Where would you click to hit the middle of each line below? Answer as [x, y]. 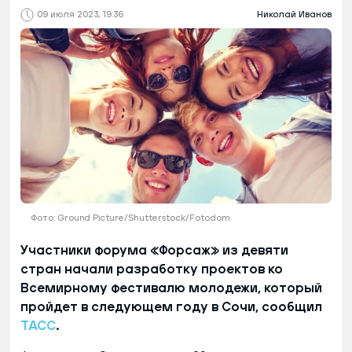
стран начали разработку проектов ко [152, 269]
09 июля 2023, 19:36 [80, 15]
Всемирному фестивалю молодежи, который [171, 288]
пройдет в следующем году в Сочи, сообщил [171, 307]
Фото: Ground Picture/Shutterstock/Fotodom [130, 218]
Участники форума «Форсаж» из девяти [154, 250]
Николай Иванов [294, 15]
